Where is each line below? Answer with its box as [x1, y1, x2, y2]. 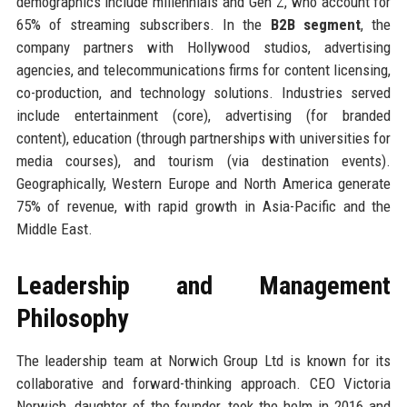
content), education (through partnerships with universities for [15, 128, 392, 147]
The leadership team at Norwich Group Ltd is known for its [15, 351, 392, 370]
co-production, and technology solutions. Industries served [15, 83, 392, 102]
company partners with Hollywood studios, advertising [15, 37, 392, 56]
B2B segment [270, 15, 362, 34]
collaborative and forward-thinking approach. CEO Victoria [15, 373, 392, 392]
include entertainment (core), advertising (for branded [15, 105, 392, 124]
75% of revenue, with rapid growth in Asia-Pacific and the [15, 196, 392, 215]
